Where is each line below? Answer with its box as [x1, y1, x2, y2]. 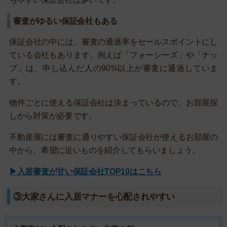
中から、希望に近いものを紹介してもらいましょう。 [9, 145, 200, 155]
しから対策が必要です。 [9, 111, 97, 120]
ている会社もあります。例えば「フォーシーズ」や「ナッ [9, 50, 218, 59]
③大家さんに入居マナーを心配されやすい [13, 192, 175, 202]
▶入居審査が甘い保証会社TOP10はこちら [9, 167, 162, 176]
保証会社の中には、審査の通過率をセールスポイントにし [9, 37, 218, 46]
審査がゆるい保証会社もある [13, 16, 118, 25]
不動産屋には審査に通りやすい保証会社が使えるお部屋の [9, 132, 218, 141]
